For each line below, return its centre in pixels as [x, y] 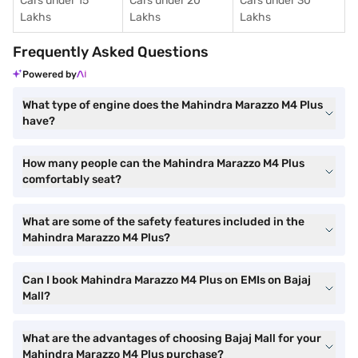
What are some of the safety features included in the [163, 222]
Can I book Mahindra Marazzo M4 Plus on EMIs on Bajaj [167, 280]
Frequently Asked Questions [111, 52]
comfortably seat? [72, 179]
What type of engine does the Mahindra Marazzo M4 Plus [173, 105]
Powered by [50, 74]
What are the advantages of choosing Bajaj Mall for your [172, 338]
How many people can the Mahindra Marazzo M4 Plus [163, 163]
